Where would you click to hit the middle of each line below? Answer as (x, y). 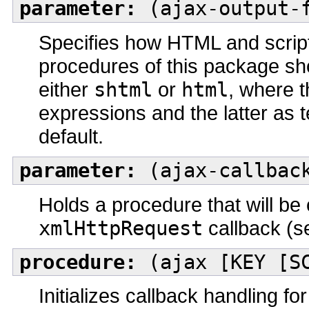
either (66, 89)
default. (71, 136)
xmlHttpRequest (121, 228)
